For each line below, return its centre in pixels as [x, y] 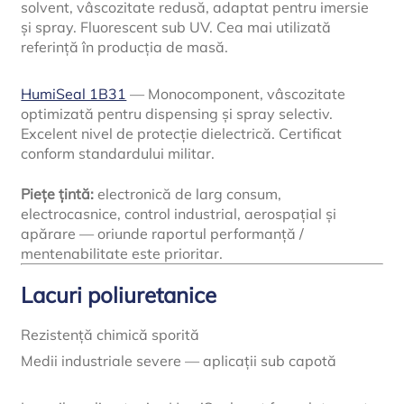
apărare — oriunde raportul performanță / [163, 233]
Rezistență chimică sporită [110, 334]
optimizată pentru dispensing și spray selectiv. [177, 114]
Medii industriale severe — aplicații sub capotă [179, 361]
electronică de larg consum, [188, 193]
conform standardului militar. [118, 154]
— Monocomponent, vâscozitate [236, 94]
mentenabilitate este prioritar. [122, 253]
